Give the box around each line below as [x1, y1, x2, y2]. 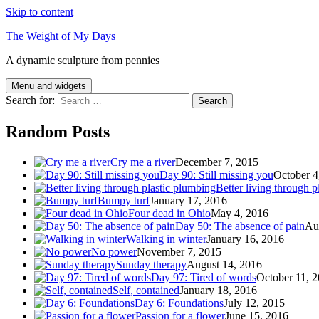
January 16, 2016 [206, 232, 284, 245]
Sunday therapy [116, 258, 187, 271]
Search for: [6, 94, 55, 106]
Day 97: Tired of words [151, 271, 256, 283]
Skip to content [6, 6, 73, 18]
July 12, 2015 [224, 296, 285, 309]
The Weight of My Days [6, 30, 115, 42]
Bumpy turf [98, 194, 150, 206]
